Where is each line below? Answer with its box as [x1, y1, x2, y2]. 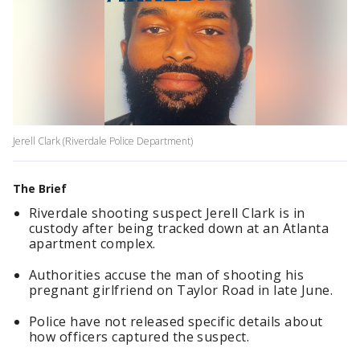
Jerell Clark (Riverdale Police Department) [13, 134, 193, 149]
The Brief [13, 181, 67, 197]
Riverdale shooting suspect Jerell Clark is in [29, 204, 305, 223]
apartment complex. [29, 235, 156, 253]
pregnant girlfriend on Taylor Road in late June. [29, 281, 333, 300]
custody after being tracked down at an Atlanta [29, 219, 329, 238]
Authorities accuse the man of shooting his [29, 266, 305, 284]
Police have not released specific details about [29, 313, 323, 331]
